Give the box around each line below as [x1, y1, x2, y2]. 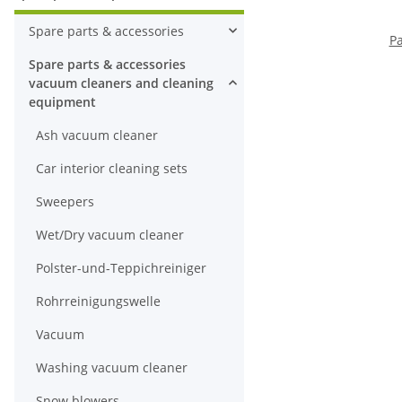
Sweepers [36, 192, 94, 210]
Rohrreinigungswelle [36, 292, 161, 310]
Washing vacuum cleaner [36, 358, 188, 376]
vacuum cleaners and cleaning [29, 74, 214, 92]
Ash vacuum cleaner [36, 126, 158, 144]
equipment [29, 92, 96, 110]
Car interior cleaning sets [36, 159, 188, 177]
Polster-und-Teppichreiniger [36, 258, 206, 276]
